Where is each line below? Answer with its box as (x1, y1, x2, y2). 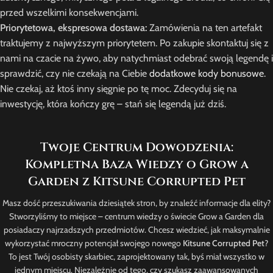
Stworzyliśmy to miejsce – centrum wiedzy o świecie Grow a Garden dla (9, 211, 264, 222)
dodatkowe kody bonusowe (149, 68, 264, 80)
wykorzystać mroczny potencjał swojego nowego (5, 238, 183, 249)
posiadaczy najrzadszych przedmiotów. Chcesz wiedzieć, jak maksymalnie (3, 224, 270, 236)
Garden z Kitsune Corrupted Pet (27, 173, 246, 190)
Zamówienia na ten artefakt (147, 22, 262, 34)
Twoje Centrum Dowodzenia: (40, 139, 233, 156)
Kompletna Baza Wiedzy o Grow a (24, 156, 249, 173)
